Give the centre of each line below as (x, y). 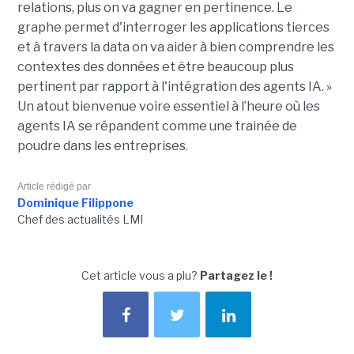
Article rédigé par (54, 187)
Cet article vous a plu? (141, 276)
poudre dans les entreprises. (102, 146)
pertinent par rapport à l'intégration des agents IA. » (174, 87)
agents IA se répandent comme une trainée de (157, 126)
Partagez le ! (236, 276)
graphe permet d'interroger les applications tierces (173, 28)
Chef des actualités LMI (80, 220)
